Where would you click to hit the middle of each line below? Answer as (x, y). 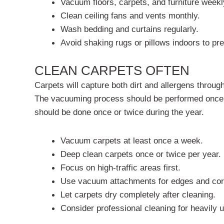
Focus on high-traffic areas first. (120, 167)
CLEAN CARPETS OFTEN (112, 70)
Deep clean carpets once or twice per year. (140, 154)
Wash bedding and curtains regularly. (129, 29)
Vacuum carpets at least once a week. (131, 140)
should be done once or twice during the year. (119, 112)
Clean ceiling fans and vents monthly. (130, 15)
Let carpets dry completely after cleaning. (138, 194)
